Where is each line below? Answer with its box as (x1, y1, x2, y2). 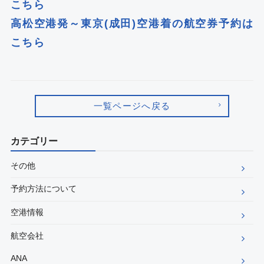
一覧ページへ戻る (93, 100, 171, 111)
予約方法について (10, 184, 77, 194)
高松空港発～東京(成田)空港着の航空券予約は (10, 18, 254, 30)
